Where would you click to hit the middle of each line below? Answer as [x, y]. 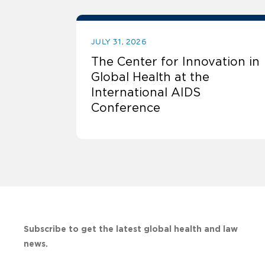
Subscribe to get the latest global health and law [131, 229]
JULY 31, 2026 [119, 42]
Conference [126, 108]
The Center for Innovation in [175, 62]
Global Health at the [150, 77]
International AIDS [146, 93]
